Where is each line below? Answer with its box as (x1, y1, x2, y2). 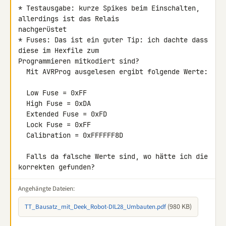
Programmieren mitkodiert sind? (18, 56, 139, 66)
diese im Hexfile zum (18, 46, 103, 55)
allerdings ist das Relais (18, 14, 123, 23)
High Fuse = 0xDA (18, 99, 26, 108)
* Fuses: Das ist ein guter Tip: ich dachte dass (18, 35, 208, 44)
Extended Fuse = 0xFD (18, 109, 26, 119)
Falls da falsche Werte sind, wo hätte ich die (18, 152, 26, 161)
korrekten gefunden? (18, 162, 95, 172)
